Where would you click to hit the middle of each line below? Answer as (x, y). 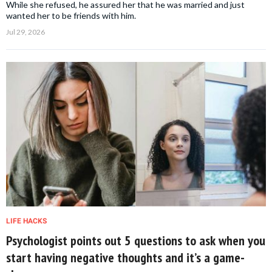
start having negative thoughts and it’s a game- (125, 257)
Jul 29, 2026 (25, 32)
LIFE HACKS (26, 221)
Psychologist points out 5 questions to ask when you (136, 240)
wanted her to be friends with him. (71, 15)
